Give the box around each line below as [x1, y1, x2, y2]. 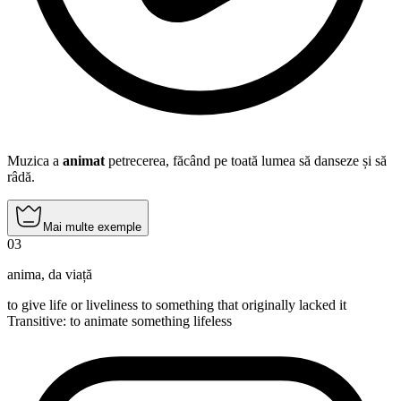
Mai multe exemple [43, 220, 141, 235]
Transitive [7, 313, 63, 329]
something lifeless [128, 313, 232, 329]
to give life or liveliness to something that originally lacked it [7, 297, 346, 313]
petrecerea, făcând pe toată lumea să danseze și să [105, 153, 387, 169]
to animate [70, 313, 128, 329]
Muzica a [7, 153, 63, 169]
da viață [48, 267, 92, 283]
